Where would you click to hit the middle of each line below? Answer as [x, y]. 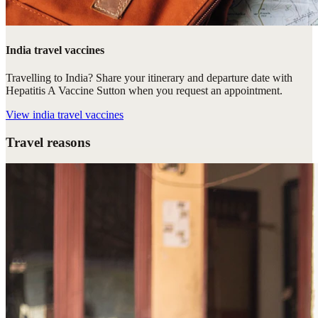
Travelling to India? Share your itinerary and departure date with [149, 77]
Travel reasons [48, 142]
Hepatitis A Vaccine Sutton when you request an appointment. [144, 90]
